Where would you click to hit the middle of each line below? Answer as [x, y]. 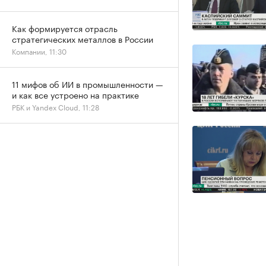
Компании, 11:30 [39, 51]
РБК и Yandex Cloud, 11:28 [56, 107]
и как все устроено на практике [75, 94]
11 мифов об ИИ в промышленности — [88, 84]
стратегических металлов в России [83, 39]
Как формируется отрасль [65, 28]
